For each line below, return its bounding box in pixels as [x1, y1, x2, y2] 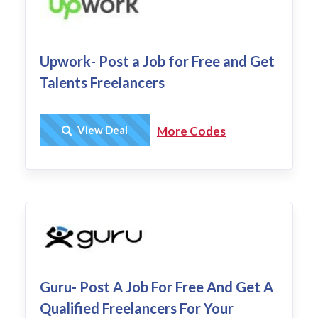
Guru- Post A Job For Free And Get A [40, 278, 273, 296]
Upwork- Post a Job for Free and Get [40, 53, 275, 70]
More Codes [157, 124, 226, 139]
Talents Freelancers [40, 74, 165, 92]
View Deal [75, 124, 128, 137]
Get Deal [89, 123, 139, 138]
